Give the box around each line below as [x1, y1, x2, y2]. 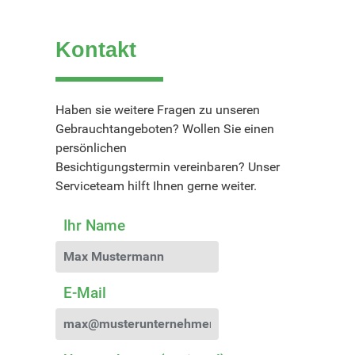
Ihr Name [63, 216, 125, 235]
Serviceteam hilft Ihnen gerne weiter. [55, 177, 258, 193]
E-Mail [63, 283, 106, 302]
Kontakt [55, 37, 137, 63]
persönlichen [55, 139, 128, 155]
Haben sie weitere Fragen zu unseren [55, 101, 261, 117]
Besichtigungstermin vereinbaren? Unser [55, 158, 281, 174]
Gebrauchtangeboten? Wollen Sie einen [55, 120, 275, 136]
